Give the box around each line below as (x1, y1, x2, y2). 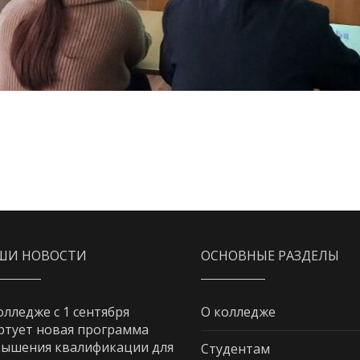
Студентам (201, 340, 271, 358)
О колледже (201, 303, 276, 321)
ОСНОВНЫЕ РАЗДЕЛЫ (201, 247, 340, 265)
